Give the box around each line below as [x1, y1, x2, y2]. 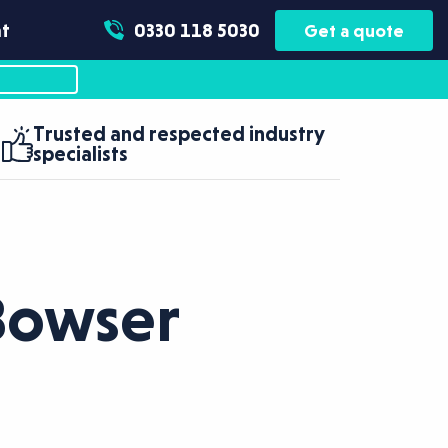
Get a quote [304, 19, 404, 41]
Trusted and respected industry [33, 122, 326, 146]
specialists [33, 142, 129, 166]
